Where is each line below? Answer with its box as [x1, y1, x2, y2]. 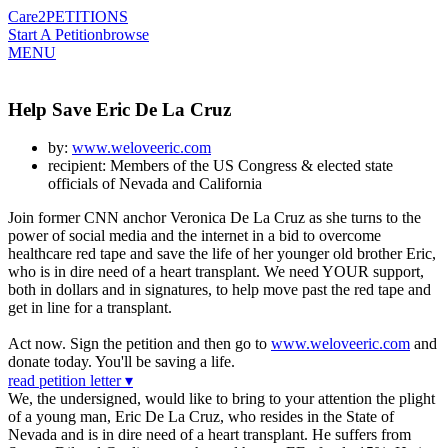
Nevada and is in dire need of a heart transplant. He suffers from [8, 426, 411, 444]
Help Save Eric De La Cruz [8, 98, 231, 120]
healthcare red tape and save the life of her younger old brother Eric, [8, 245, 436, 263]
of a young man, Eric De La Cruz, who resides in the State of [8, 408, 394, 426]
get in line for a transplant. [8, 299, 172, 317]
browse [103, 26, 149, 43]
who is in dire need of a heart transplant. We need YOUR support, [8, 263, 424, 281]
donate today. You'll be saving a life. [8, 353, 235, 371]
